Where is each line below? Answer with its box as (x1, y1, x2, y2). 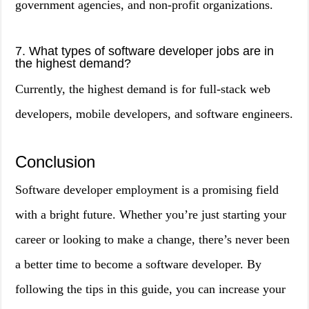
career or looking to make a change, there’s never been (15, 232, 290, 246)
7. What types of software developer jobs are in (15, 44, 275, 58)
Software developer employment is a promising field (15, 183, 279, 197)
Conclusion (15, 152, 96, 171)
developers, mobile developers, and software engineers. (15, 107, 294, 121)
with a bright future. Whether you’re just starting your (15, 208, 287, 221)
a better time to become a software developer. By (15, 257, 262, 271)
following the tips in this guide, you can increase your (15, 282, 286, 296)
